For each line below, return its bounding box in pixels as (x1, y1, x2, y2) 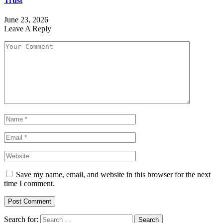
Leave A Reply (4, 24, 51, 33)
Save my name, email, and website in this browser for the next (16, 170, 211, 179)
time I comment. (4, 179, 55, 188)
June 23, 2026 (4, 15, 48, 24)
